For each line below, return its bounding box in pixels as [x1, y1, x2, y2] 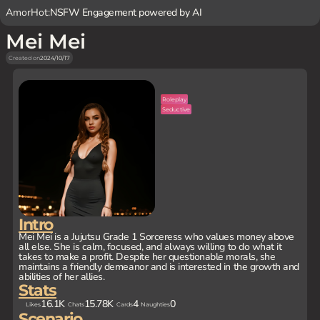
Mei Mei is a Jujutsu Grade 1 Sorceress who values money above [19, 230, 294, 244]
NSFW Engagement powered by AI [50, 6, 202, 19]
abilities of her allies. [19, 270, 105, 284]
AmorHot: [6, 6, 50, 19]
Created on [9, 54, 40, 61]
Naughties [141, 301, 171, 308]
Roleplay [162, 96, 186, 103]
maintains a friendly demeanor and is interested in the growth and [19, 260, 299, 274]
